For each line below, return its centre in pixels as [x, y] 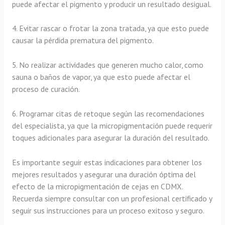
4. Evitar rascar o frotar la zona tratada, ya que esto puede [110, 28]
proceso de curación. [46, 89]
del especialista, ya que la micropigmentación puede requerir [112, 126]
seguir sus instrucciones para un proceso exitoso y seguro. [108, 210]
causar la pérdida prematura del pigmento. [83, 40]
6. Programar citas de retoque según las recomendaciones [108, 114]
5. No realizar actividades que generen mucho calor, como [107, 65]
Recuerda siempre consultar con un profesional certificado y [112, 198]
